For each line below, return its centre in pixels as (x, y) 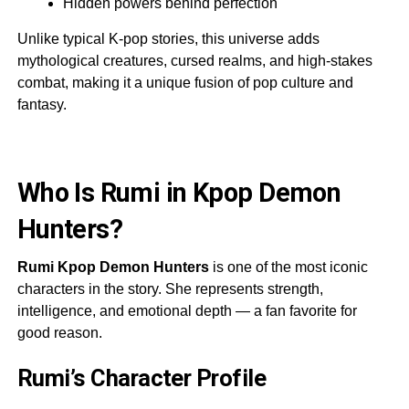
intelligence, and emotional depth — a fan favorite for (187, 310)
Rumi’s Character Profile (142, 378)
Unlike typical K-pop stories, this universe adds (168, 38)
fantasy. (42, 104)
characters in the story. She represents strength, (170, 288)
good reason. (59, 332)
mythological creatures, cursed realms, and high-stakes (194, 60)
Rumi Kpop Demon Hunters (113, 267)
